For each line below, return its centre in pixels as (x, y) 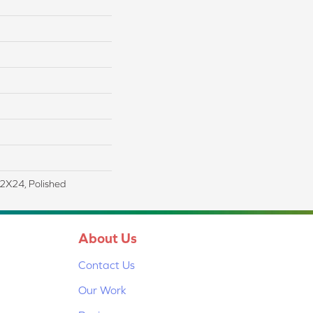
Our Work (102, 290)
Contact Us (107, 264)
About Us (108, 238)
